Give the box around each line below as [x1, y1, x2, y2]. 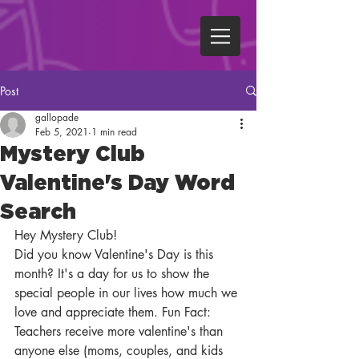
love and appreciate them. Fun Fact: [14, 304, 215, 321]
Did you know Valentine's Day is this [14, 246, 217, 263]
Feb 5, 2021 [35, 125, 88, 139]
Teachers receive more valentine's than [14, 323, 227, 340]
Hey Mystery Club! [14, 227, 117, 244]
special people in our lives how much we [14, 284, 241, 301]
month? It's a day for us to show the [14, 265, 213, 282]
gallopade [35, 111, 79, 124]
